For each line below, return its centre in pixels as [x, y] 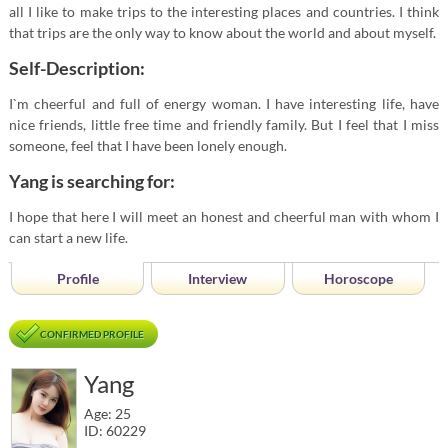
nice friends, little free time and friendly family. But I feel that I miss [224, 124]
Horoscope [358, 278]
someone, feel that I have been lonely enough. [147, 145]
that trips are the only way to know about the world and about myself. [222, 32]
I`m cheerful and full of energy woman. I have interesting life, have [224, 103]
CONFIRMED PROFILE [91, 334]
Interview [218, 278]
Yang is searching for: [91, 181]
